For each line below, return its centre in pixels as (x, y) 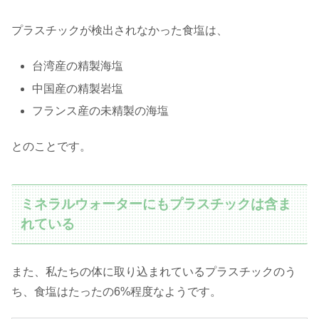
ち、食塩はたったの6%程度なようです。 (116, 291)
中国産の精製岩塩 (78, 88)
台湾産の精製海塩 (78, 66)
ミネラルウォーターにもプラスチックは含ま (156, 204)
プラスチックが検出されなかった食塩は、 (120, 31)
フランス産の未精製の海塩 (101, 110)
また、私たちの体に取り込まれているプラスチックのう (154, 271)
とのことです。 (51, 147)
